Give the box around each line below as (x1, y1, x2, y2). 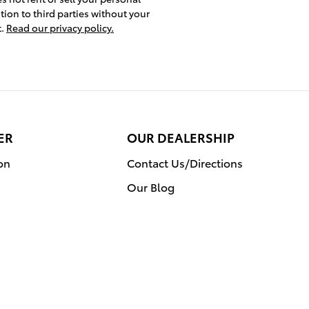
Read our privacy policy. (6, 20, 114, 34)
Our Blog (127, 178, 175, 195)
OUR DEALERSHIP (127, 128, 235, 146)
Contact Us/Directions (127, 154, 243, 170)
